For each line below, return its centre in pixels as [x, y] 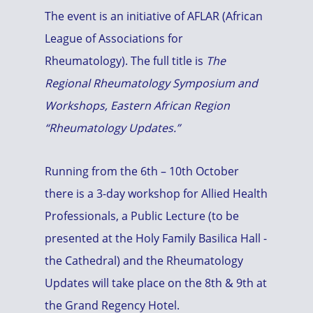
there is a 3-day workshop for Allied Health [156, 194]
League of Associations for [114, 38]
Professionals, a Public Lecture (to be [142, 216]
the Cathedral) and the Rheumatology [144, 261]
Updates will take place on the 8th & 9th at [156, 283]
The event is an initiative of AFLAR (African [154, 16]
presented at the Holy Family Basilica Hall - [156, 238]
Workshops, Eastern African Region [137, 105]
